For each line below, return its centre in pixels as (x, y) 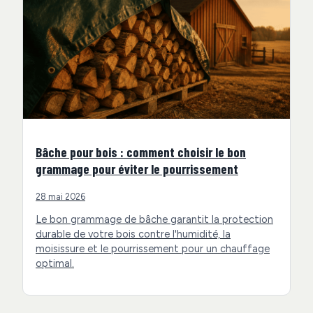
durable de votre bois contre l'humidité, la (133, 234)
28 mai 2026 (60, 197)
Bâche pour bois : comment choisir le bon (141, 152)
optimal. (55, 263)
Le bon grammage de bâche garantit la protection (154, 219)
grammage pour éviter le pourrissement (137, 169)
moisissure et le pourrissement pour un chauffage (153, 248)
